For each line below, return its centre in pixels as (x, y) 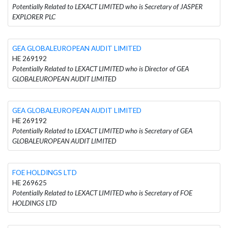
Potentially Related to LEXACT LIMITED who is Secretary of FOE (102, 193)
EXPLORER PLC (34, 17)
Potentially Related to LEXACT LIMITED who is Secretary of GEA (102, 131)
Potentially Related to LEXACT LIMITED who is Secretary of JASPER (107, 6)
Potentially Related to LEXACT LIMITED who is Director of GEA (101, 68)
